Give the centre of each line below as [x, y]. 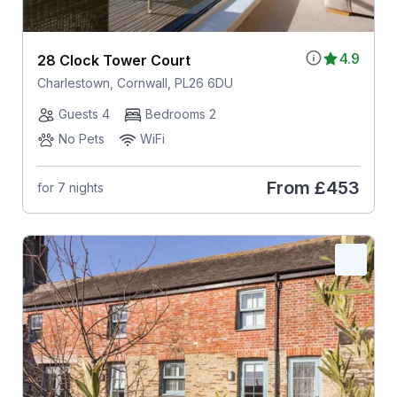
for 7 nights [70, 188]
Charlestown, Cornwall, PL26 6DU [135, 82]
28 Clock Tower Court [113, 60]
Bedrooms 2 [180, 113]
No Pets [81, 138]
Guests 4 [84, 113]
